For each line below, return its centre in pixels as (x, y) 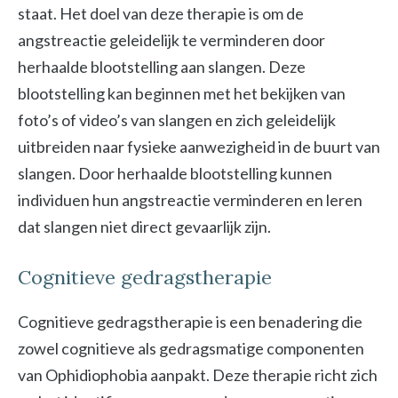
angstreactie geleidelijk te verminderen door (171, 40)
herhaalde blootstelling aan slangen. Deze (162, 67)
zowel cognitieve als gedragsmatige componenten (191, 348)
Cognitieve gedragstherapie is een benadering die (190, 322)
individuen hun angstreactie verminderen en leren (190, 200)
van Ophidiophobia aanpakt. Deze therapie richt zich (198, 375)
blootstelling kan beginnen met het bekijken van (182, 93)
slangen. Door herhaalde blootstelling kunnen (175, 173)
